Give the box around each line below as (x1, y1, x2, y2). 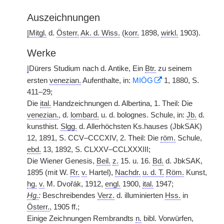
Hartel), (87, 168, 115, 176)
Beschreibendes (40, 191, 97, 199)
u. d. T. (142, 168, 164, 176)
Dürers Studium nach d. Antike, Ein (29, 64, 145, 72)
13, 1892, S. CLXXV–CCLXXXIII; (41, 145, 150, 153)
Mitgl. (29, 29, 46, 37)
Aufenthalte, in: (81, 76, 132, 84)
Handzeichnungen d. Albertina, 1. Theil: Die (51, 99, 192, 107)
